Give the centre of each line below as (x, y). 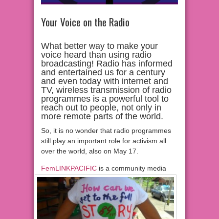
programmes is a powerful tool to (105, 99)
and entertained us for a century (103, 73)
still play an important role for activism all (104, 141)
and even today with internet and (105, 81)
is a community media (131, 168)
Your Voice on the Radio (85, 22)
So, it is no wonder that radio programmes (106, 131)
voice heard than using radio (96, 55)
